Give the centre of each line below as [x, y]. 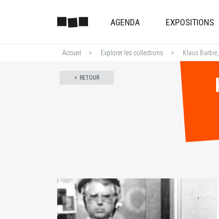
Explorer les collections [132, 53]
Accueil [72, 53]
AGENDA [125, 22]
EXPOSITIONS [190, 22]
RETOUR [89, 78]
